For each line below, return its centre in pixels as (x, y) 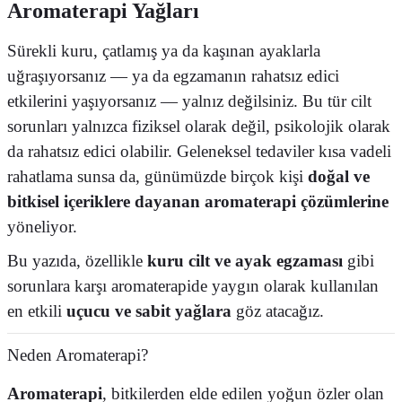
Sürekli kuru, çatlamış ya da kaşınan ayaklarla (164, 51)
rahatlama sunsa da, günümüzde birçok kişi (157, 176)
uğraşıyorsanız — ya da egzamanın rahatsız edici (173, 76)
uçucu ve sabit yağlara (149, 311)
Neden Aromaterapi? (78, 355)
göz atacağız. (278, 311)
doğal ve (339, 176)
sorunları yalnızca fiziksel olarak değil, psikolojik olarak (199, 126)
